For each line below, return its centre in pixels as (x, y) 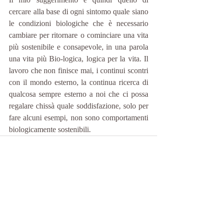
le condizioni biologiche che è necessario (79, 23)
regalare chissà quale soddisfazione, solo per (79, 106)
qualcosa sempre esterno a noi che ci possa (79, 94)
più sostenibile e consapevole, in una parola (79, 47)
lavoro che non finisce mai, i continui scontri (79, 70)
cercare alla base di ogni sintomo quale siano (79, 12)
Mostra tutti (141, 208)
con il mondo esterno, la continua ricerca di (79, 82)
